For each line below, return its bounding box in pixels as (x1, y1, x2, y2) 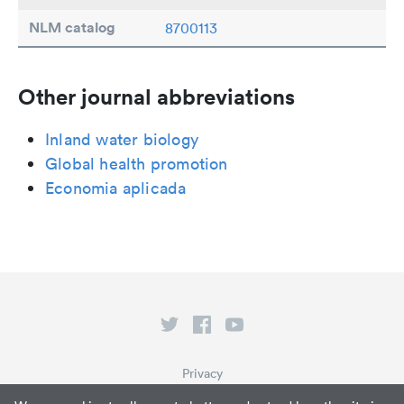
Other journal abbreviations (18, 82, 295, 110)
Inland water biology (45, 128, 198, 150)
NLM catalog (29, 17, 115, 37)
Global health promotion (45, 152, 228, 174)
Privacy (181, 365, 223, 381)
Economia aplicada (45, 177, 187, 198)
